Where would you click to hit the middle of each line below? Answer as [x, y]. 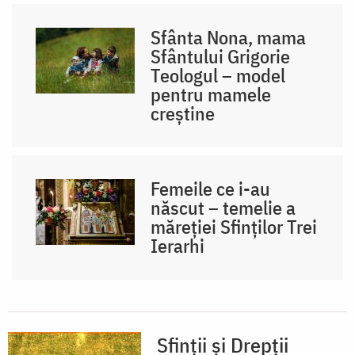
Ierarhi [178, 245]
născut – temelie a [223, 207]
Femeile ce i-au [211, 188]
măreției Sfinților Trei [234, 226]
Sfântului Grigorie [221, 56]
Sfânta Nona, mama [229, 37]
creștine [183, 113]
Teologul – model [218, 75]
